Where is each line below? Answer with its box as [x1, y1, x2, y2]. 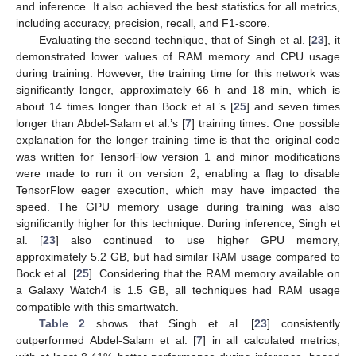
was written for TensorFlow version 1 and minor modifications [16, 150, 340, 164]
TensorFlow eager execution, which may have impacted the [16, 184, 340, 197]
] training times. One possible [191, 117, 341, 130]
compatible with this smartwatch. [16, 300, 179, 314]
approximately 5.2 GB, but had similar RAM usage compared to [16, 250, 340, 264]
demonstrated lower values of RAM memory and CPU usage [16, 50, 340, 64]
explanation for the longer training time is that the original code [16, 133, 340, 147]
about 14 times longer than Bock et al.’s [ [16, 100, 234, 114]
